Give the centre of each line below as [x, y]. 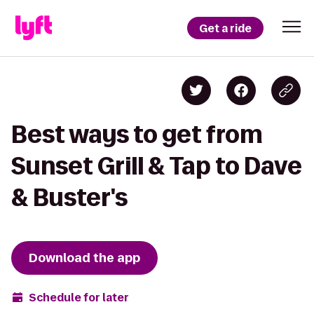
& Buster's [69, 197]
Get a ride [225, 28]
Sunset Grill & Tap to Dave [157, 166]
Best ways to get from [137, 134]
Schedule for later [79, 297]
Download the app [84, 258]
